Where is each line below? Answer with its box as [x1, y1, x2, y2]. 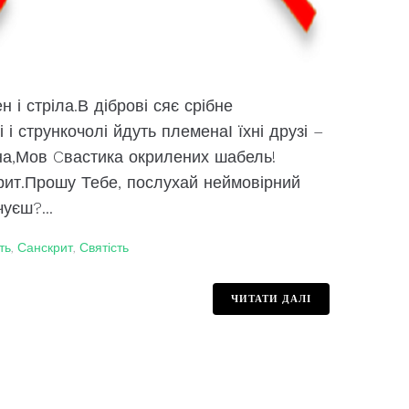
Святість [79, 240, 129, 256]
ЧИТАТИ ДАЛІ [230, 292, 311, 306]
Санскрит [16, 240, 73, 256]
